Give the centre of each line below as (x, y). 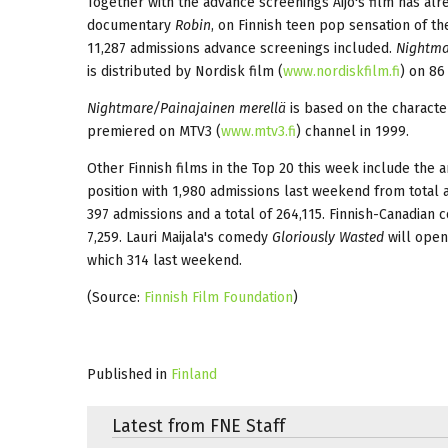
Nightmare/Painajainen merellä (186, 108)
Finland (194, 374)
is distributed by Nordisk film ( (185, 71)
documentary (129, 25)
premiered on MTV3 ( (154, 131)
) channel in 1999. (352, 131)
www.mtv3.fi (258, 131)
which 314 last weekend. (164, 260)
